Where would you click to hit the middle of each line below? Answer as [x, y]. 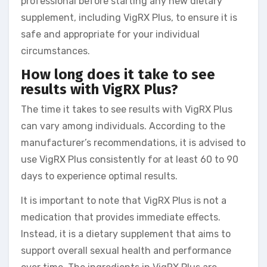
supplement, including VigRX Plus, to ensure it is [129, 18]
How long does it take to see [118, 75]
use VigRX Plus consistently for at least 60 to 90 [130, 159]
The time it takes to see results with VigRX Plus [127, 109]
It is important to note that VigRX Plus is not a [124, 200]
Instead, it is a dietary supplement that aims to [126, 234]
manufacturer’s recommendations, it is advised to [133, 142]
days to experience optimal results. [99, 176]
